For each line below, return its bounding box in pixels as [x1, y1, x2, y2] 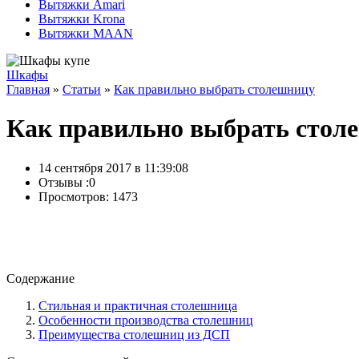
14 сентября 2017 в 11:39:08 [38, 160, 188, 175]
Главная [6, 83, 50, 96]
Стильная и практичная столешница [38, 298, 237, 313]
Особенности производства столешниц [38, 313, 253, 327]
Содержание [6, 271, 75, 285]
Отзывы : [38, 175, 89, 189]
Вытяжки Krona [38, 12, 125, 26]
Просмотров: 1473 [38, 189, 138, 204]
